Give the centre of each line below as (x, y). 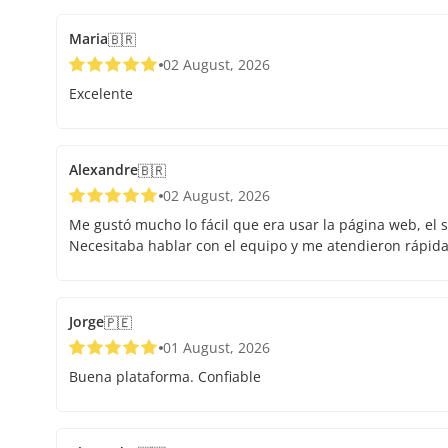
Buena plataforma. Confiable (165, 377)
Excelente (101, 94)
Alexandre (103, 170)
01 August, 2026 (216, 348)
